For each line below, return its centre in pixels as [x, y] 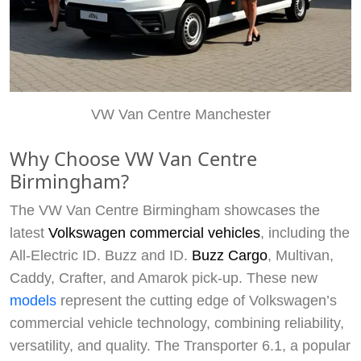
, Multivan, [301, 256]
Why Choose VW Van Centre [133, 159]
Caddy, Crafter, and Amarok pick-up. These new [164, 278]
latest [29, 233]
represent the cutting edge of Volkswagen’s [197, 301]
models [33, 301]
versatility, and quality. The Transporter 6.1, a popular [180, 346]
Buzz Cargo [230, 256]
